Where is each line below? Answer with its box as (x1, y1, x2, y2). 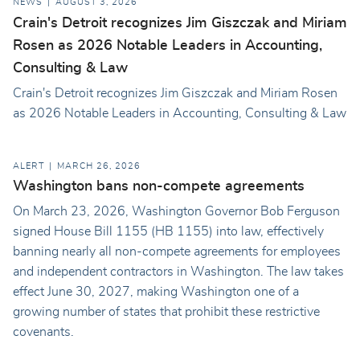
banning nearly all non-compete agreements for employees (13, 245, 341, 259)
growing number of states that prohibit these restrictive (13, 305, 320, 319)
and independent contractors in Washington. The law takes (13, 265, 344, 279)
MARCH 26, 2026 (57, 162, 141, 170)
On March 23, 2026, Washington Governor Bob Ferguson (13, 205, 340, 219)
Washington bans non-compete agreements (13, 179, 305, 194)
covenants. (13, 325, 74, 339)
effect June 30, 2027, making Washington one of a (13, 285, 299, 299)
